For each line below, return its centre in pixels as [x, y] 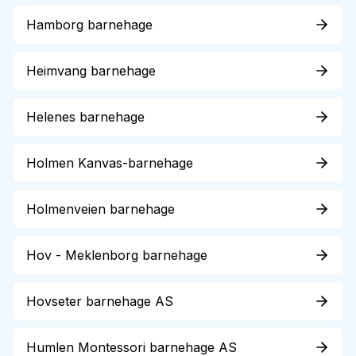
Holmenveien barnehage [101, 209]
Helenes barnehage [85, 117]
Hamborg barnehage [89, 25]
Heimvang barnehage [91, 71]
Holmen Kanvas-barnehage [110, 163]
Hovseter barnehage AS [100, 301]
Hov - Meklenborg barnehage [117, 255]
